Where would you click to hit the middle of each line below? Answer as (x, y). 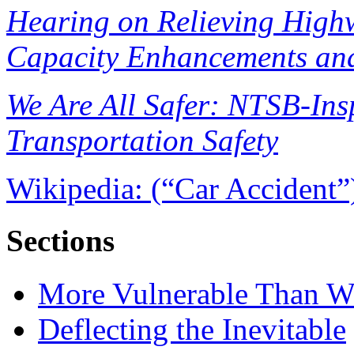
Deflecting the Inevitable (192, 329)
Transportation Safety (142, 141)
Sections (60, 241)
